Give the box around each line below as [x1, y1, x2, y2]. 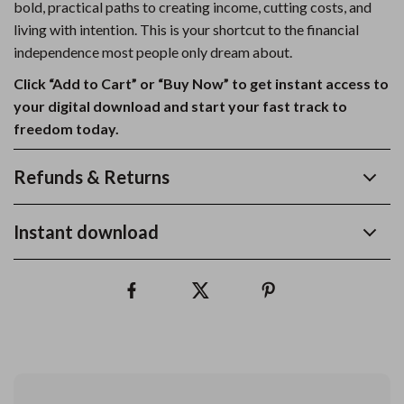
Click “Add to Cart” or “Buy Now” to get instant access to [14, 75, 389, 92]
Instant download [14, 221, 159, 243]
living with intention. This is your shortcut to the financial [14, 21, 359, 38]
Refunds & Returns [14, 166, 170, 188]
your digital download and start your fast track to [14, 97, 347, 115]
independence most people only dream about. [14, 43, 292, 60]
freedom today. [14, 120, 119, 137]
